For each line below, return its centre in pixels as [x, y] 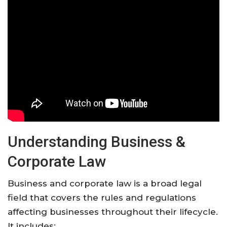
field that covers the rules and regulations [102, 197]
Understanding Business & [97, 141]
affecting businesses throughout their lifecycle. [113, 212]
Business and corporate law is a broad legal [105, 183]
